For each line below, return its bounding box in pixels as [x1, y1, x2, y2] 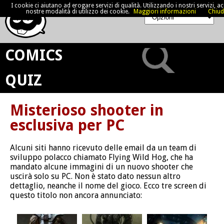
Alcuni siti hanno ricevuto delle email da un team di [10, 143, 196, 152]
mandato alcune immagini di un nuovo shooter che [10, 162, 193, 171]
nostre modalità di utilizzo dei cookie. [26, 8, 129, 15]
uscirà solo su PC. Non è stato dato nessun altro [10, 171, 180, 181]
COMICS [5, 46, 62, 64]
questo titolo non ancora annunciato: [10, 190, 142, 200]
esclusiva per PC [10, 116, 124, 134]
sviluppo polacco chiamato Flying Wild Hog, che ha [10, 152, 193, 162]
